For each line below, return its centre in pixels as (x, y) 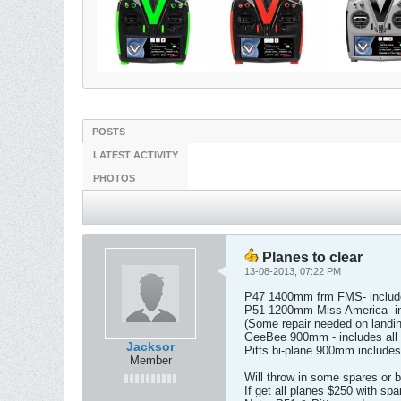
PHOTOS (114, 178)
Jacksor (150, 346)
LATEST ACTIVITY (136, 154)
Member (150, 360)
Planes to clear (311, 257)
